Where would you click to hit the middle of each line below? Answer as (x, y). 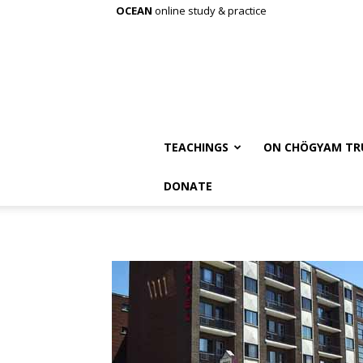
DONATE (188, 186)
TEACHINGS (196, 147)
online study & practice (209, 11)
